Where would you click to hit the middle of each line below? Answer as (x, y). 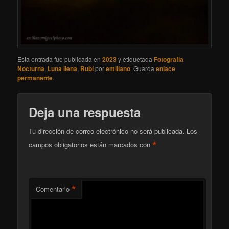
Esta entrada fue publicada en (60, 59)
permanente (35, 77)
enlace (166, 68)
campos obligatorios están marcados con (91, 145)
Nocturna (31, 68)
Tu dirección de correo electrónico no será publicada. (107, 131)
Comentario (53, 189)
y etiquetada (135, 59)
